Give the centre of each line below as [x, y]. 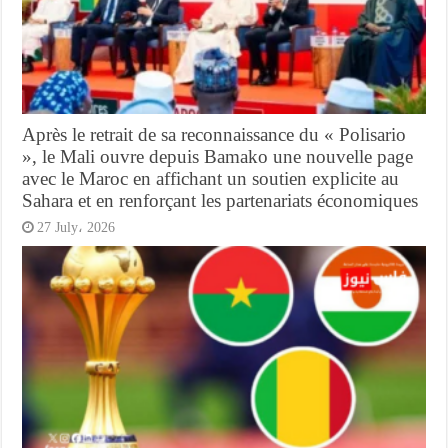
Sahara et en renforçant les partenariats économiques [220, 200]
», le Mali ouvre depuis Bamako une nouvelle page [218, 156]
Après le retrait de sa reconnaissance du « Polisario [214, 134]
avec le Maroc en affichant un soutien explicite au [211, 178]
